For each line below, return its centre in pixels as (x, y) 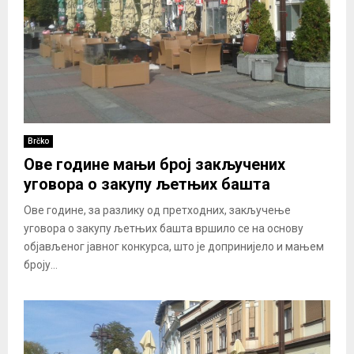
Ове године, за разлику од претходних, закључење (157, 210)
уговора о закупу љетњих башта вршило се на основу (164, 228)
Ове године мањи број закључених (154, 164)
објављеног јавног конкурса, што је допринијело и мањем (174, 246)
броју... (41, 264)
